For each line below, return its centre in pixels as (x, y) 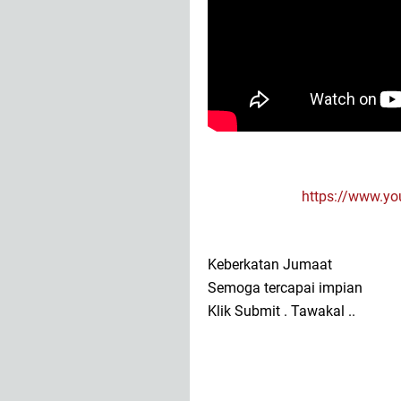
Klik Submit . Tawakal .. (282, 311)
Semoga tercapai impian (285, 288)
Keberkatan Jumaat (270, 265)
